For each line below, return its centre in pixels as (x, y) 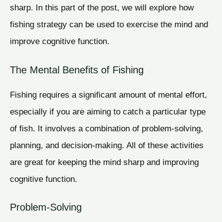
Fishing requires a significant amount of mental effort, (109, 94)
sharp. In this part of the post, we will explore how (102, 7)
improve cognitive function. (60, 41)
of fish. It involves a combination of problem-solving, (107, 128)
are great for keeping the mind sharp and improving (104, 162)
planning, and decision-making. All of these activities (107, 145)
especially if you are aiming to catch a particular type (108, 111)
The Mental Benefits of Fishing (77, 70)
